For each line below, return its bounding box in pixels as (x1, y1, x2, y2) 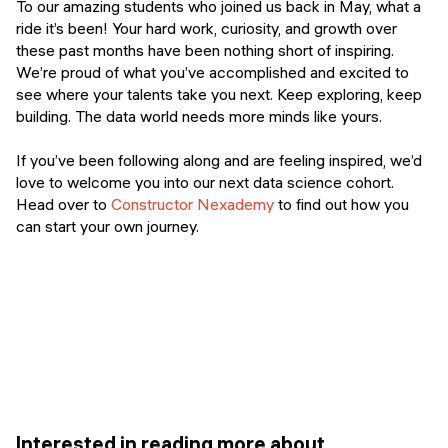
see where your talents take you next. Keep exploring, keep (16, 83, 422, 104)
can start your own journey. (16, 215, 199, 236)
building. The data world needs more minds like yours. (16, 105, 382, 126)
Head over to (16, 193, 111, 214)
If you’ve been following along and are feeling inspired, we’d (16, 149, 422, 170)
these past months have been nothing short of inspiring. (16, 39, 394, 60)
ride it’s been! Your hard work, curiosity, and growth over (16, 17, 397, 38)
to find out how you (274, 193, 409, 214)
